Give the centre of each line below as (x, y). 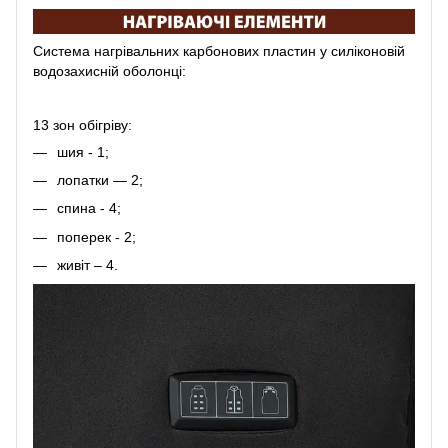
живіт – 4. (87, 265)
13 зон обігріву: (82, 124)
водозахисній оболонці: (109, 70)
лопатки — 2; (100, 180)
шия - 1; (83, 151)
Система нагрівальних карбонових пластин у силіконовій (219, 50)
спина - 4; (89, 208)
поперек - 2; (96, 236)
